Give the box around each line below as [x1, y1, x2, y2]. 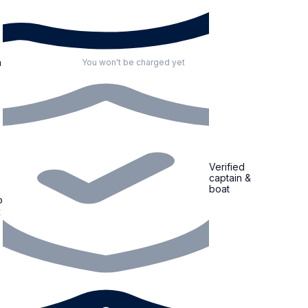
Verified [209, 161, 245, 173]
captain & [209, 172, 251, 184]
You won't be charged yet [82, 57, 185, 67]
